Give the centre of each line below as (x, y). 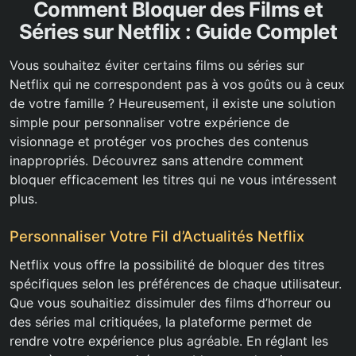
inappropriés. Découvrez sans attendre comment (157, 161)
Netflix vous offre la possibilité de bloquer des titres (167, 265)
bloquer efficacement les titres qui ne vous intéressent (173, 180)
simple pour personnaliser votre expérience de (149, 123)
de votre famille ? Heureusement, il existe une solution (172, 104)
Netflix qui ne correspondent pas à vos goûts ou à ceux (177, 85)
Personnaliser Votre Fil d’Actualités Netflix (157, 236)
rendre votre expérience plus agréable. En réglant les (169, 341)
